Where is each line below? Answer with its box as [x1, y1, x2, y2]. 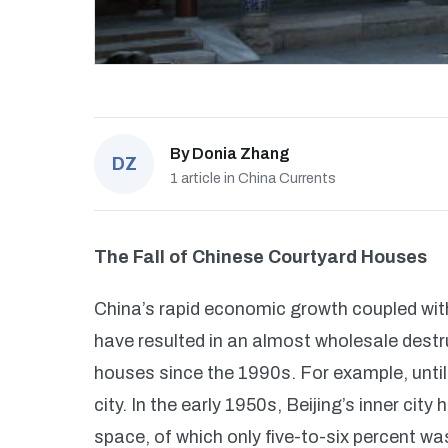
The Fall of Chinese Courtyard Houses [94, 247, 427, 267]
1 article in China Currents [170, 171, 336, 186]
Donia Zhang [192, 145, 290, 162]
